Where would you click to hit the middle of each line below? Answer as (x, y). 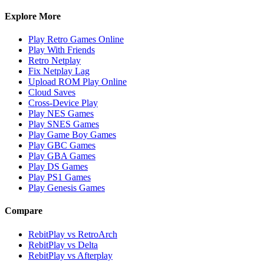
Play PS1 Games (60, 177)
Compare (24, 211)
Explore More (33, 16)
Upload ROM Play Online (77, 82)
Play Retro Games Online (76, 39)
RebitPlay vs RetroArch (73, 234)
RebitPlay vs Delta (63, 245)
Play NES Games (61, 114)
